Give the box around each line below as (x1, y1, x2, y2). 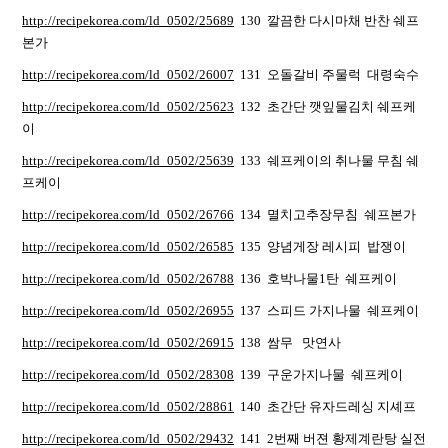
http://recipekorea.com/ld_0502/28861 (22, 399, 234, 414)
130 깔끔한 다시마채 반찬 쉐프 (234, 13, 419, 28)
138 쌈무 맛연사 (234, 335, 341, 350)
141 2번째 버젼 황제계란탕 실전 (234, 431, 426, 446)
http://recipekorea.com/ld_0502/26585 (22, 239, 234, 254)
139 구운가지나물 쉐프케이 (234, 367, 403, 382)
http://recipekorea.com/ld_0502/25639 (22, 153, 234, 168)
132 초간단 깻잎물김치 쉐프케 (234, 99, 416, 114)
